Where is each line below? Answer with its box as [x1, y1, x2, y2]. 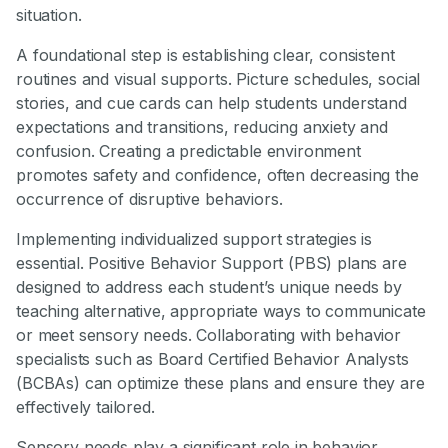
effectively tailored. [16, 397, 155, 418]
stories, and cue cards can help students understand [16, 93, 407, 114]
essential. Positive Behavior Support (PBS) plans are [16, 253, 407, 274]
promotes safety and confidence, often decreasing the [16, 165, 419, 186]
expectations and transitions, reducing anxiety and [16, 117, 388, 138]
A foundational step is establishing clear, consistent [16, 45, 395, 66]
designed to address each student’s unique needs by [16, 277, 402, 298]
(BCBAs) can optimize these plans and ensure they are [16, 373, 425, 394]
